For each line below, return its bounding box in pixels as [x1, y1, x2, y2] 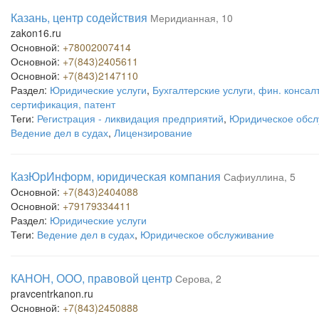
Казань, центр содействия [11, 9, 147, 26]
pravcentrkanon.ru [11, 286, 93, 300]
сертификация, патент [11, 97, 115, 111]
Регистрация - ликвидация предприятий [37, 111, 224, 125]
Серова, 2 [175, 271, 221, 286]
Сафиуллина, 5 [224, 169, 296, 184]
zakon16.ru [11, 26, 61, 40]
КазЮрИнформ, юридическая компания [11, 168, 221, 184]
